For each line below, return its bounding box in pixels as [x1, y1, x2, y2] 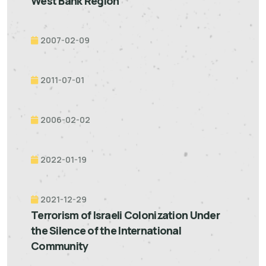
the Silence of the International [31, 223, 181, 237]
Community [31, 239, 88, 253]
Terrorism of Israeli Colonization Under [31, 208, 220, 222]
